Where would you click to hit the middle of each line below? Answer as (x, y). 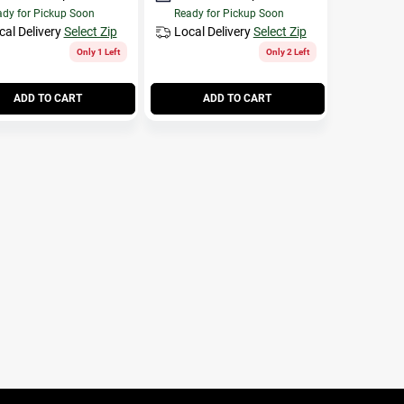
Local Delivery (212, 31)
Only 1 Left (98, 51)
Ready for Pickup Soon (229, 13)
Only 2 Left (288, 51)
